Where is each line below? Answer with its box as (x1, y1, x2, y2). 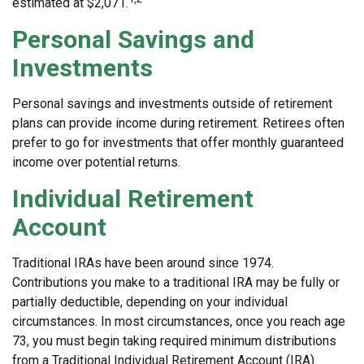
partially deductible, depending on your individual (12, 294, 288, 310)
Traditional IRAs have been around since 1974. (12, 255, 274, 271)
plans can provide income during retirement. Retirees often (12, 115, 344, 132)
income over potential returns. (12, 154, 180, 171)
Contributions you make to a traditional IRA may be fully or (12, 275, 340, 291)
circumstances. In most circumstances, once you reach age (12, 314, 345, 330)
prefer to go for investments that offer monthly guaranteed (12, 135, 344, 151)
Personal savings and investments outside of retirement (12, 96, 332, 112)
